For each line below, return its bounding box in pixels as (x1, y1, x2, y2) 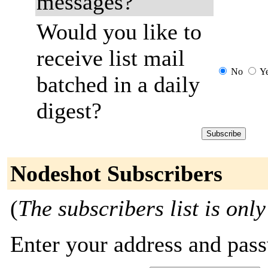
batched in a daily (36, 72, 200, 97)
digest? (36, 98, 102, 123)
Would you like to (36, 19, 202, 44)
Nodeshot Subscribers (10, 161, 223, 186)
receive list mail (36, 45, 185, 71)
